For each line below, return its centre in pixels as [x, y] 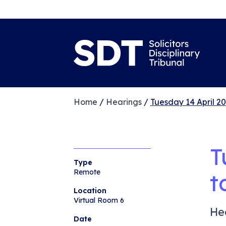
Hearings [124, 102]
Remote [87, 172]
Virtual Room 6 [99, 200]
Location [90, 190]
